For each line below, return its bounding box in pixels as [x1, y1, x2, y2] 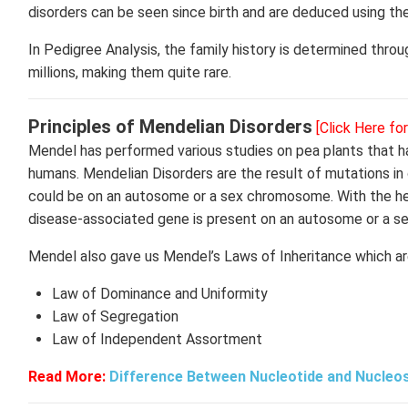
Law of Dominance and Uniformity [51, 285, 268, 302]
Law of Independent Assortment [51, 331, 266, 348]
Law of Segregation [51, 308, 178, 325]
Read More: [28, 368, 106, 385]
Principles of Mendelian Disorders [28, 116, 312, 138]
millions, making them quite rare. [28, 64, 235, 81]
